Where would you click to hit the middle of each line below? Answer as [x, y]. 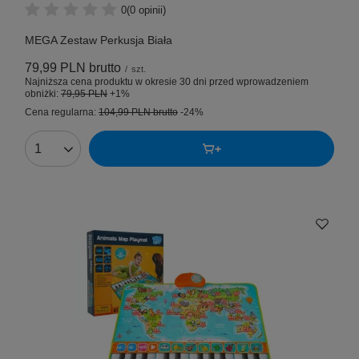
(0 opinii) [146, 10]
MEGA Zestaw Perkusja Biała [99, 40]
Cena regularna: [62, 113]
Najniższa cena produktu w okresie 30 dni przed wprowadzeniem [167, 82]
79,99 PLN [55, 68]
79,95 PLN [84, 94]
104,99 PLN [125, 113]
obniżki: [43, 94]
